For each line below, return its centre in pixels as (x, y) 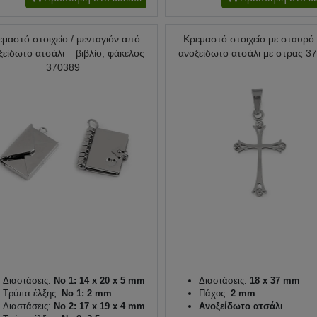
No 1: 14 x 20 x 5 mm (98, 280)
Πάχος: (213, 293)
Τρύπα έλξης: (31, 293)
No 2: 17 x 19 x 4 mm (98, 306)
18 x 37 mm (273, 280)
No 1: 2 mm (85, 293)
